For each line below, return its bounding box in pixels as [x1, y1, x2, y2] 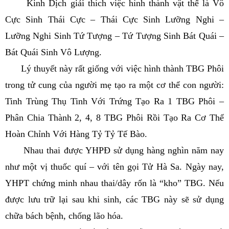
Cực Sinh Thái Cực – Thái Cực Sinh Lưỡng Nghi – [5, 14, 224, 25]
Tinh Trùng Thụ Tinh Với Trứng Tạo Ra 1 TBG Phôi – [5, 96, 224, 106]
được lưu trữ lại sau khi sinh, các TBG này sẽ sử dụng [5, 194, 224, 204]
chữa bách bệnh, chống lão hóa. [5, 211, 123, 221]
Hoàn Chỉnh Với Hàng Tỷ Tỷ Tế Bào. [5, 129, 147, 139]
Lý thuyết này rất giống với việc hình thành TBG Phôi [5, 63, 224, 74]
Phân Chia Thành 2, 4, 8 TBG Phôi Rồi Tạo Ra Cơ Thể [5, 112, 224, 123]
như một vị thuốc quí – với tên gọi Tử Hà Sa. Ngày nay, [5, 162, 224, 172]
